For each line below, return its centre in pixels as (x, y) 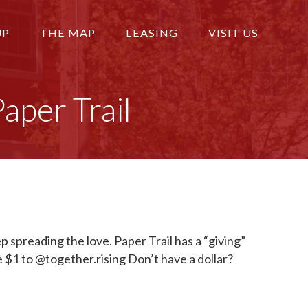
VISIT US (233, 32)
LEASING (152, 32)
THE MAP (68, 32)
